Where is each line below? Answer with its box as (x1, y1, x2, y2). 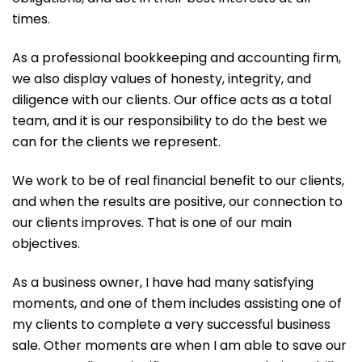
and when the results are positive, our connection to (12, 192, 343, 212)
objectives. (12, 234, 80, 254)
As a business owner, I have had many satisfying (12, 273, 314, 293)
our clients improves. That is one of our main (12, 213, 292, 233)
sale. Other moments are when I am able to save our (12, 336, 347, 356)
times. (12, 10, 50, 29)
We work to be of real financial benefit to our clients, (12, 171, 344, 191)
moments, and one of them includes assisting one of (12, 294, 342, 314)
